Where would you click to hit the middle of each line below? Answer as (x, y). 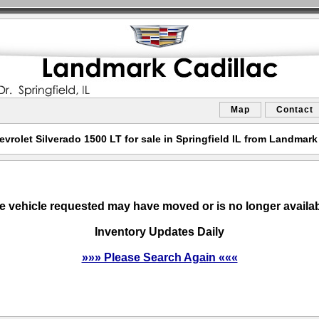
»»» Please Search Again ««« (159, 257)
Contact (295, 110)
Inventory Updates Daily (159, 232)
